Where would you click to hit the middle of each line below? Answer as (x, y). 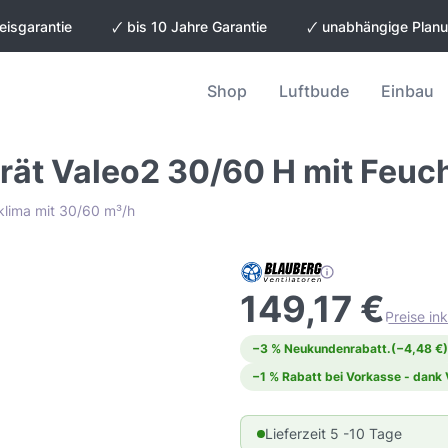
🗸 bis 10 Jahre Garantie (189, 26)
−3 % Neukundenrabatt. (321, 349)
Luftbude (314, 90)
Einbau (407, 90)
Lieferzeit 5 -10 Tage (333, 434)
